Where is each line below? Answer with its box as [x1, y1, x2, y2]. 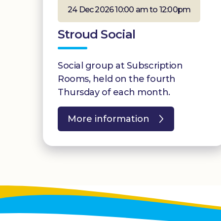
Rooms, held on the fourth [58, 73, 176, 84]
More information [68, 113, 149, 124]
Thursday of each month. [58, 86, 170, 98]
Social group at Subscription [58, 60, 183, 71]
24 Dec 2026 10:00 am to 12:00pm [68, 4, 191, 14]
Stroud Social [58, 27, 136, 41]
